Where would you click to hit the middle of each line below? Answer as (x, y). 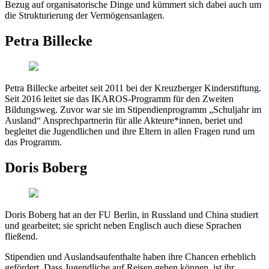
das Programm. (33, 142)
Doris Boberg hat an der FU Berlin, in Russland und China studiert (131, 214)
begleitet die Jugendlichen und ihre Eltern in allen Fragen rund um (130, 131)
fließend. (21, 236)
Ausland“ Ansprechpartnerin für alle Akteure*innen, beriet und (124, 120)
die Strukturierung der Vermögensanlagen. (85, 16)
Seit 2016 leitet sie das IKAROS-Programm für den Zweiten (119, 98)
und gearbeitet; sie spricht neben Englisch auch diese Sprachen (123, 225)
